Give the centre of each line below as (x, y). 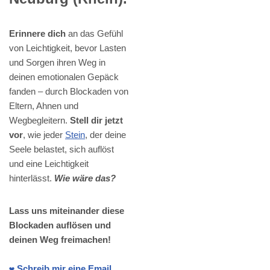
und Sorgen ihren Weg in (57, 63)
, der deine (105, 135)
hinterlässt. (32, 178)
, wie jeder (44, 135)
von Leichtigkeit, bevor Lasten (67, 48)
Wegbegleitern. (39, 121)
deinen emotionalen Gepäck (64, 77)
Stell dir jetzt (96, 121)
